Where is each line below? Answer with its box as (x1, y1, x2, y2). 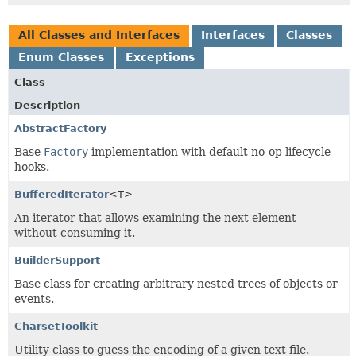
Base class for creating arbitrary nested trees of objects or (14, 277, 338, 290)
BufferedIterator (14, 188, 109, 200)
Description (14, 99, 80, 111)
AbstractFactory (14, 122, 106, 134)
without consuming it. (14, 226, 135, 239)
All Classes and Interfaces (18, 29, 180, 41)
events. (14, 292, 54, 305)
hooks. (14, 161, 49, 173)
